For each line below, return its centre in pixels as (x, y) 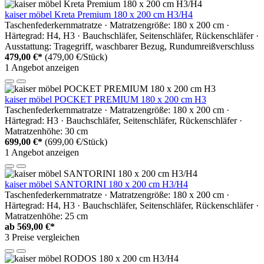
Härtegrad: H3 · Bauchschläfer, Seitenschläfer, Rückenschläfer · (123, 120)
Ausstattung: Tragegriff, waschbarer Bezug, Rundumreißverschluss (129, 46)
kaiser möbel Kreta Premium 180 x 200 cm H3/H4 (99, 14)
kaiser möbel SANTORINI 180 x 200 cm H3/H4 (96, 184)
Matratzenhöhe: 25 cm (46, 216)
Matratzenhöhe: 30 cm (46, 131)
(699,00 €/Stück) (76, 141)
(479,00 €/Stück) (76, 57)
